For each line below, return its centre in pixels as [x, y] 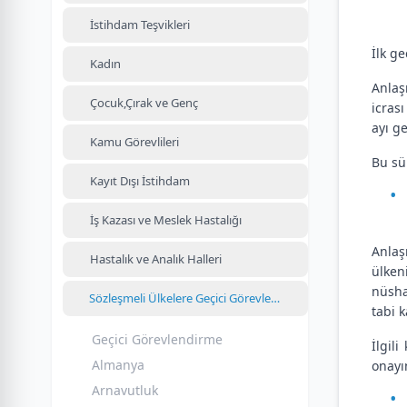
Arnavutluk [125, 390]
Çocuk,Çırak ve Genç [144, 103]
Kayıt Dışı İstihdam [140, 181]
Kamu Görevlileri [134, 142]
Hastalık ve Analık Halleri [156, 259]
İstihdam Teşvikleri [140, 25]
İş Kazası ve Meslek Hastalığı [166, 220]
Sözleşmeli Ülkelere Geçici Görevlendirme [199, 298]
